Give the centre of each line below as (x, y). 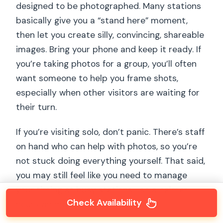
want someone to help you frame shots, (97, 78)
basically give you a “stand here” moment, (102, 21)
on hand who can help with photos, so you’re (107, 147)
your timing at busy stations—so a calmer (102, 190)
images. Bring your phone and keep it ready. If (109, 50)
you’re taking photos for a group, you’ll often (107, 64)
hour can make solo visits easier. (82, 204)
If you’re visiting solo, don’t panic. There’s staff (111, 132)
